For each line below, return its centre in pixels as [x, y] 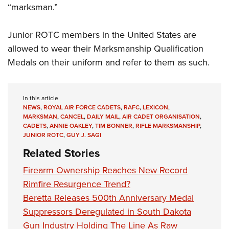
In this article [41, 98]
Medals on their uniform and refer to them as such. [109, 63]
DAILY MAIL [103, 117]
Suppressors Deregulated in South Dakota [107, 212]
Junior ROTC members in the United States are [102, 35]
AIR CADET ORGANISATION [161, 117]
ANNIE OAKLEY [71, 126]
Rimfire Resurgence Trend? [77, 184]
